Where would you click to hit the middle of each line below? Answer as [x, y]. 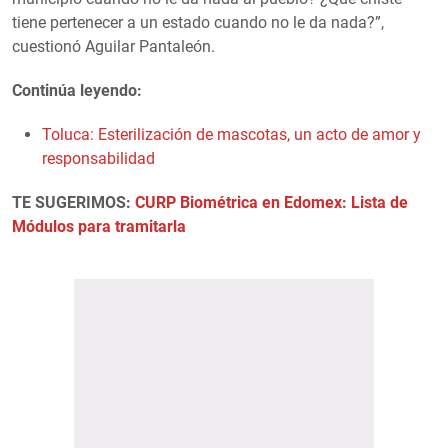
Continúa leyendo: [77, 90]
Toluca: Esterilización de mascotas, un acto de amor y [231, 134]
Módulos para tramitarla [99, 226]
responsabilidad [98, 158]
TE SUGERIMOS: [73, 202]
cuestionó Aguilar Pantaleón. [113, 46]
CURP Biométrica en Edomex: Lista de [271, 202]
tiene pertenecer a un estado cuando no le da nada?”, [198, 22]
